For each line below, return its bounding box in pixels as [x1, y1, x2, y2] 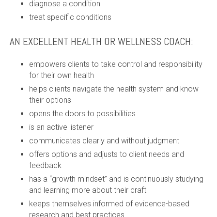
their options [29, 95, 71, 105]
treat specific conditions [29, 13, 111, 22]
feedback [29, 161, 62, 170]
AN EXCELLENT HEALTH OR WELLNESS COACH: [10, 35, 193, 48]
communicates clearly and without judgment [29, 136, 179, 145]
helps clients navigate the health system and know [29, 84, 199, 93]
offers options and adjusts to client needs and [29, 150, 184, 159]
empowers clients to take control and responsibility [29, 60, 202, 69]
